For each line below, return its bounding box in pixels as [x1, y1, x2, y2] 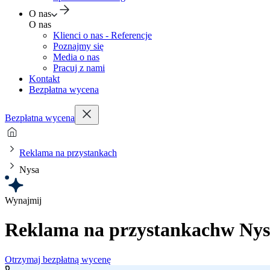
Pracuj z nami [53, 63, 105, 73]
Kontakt [29, 74, 60, 84]
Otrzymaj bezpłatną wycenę [5, 254, 111, 265]
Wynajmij [5, 195, 42, 206]
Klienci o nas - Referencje [53, 30, 152, 40]
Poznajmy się [53, 41, 104, 51]
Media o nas [53, 52, 99, 62]
